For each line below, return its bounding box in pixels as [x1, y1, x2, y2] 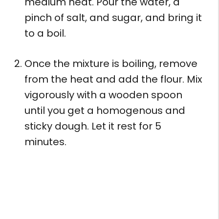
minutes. [24, 134, 66, 149]
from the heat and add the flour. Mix [24, 72, 202, 86]
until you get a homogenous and [24, 103, 185, 117]
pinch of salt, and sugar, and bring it [24, 10, 202, 24]
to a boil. [24, 26, 68, 40]
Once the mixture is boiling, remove [24, 56, 197, 70]
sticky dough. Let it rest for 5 [24, 119, 161, 133]
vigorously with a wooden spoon [24, 88, 182, 102]
